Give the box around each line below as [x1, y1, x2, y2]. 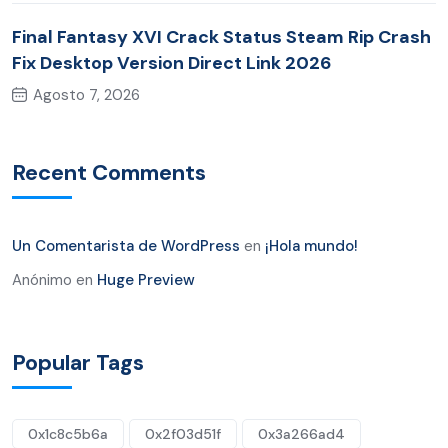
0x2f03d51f [145, 425, 221, 444]
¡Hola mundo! [265, 236, 358, 257]
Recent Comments [12, 158, 206, 188]
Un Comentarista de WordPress [12, 236, 240, 257]
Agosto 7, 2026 [33, 85, 140, 106]
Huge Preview [97, 270, 195, 291]
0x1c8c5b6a [28, 425, 108, 444]
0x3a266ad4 [258, 425, 345, 444]
